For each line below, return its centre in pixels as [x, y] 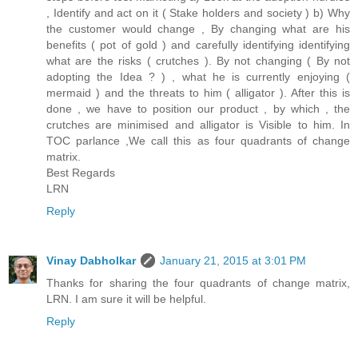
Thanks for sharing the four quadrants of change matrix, [198, 283]
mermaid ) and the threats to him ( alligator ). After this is [198, 93]
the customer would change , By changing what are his [198, 29]
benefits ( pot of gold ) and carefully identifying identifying [198, 45]
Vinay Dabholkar [91, 261]
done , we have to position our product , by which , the [198, 109]
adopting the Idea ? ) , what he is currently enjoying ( [198, 77]
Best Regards [81, 173]
